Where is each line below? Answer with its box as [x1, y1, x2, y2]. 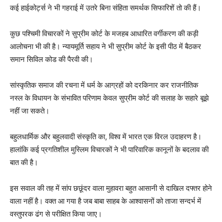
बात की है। [10, 158, 38, 167]
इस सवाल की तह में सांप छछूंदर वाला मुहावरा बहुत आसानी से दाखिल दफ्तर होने [10, 183, 212, 193]
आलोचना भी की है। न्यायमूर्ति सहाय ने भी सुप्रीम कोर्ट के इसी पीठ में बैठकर [10, 42, 201, 52]
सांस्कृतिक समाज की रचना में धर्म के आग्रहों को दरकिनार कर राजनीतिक [10, 80, 198, 90]
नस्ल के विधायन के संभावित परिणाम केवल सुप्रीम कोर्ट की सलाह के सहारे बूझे [10, 93, 209, 103]
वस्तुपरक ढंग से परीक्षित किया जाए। [10, 209, 102, 219]
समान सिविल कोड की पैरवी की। [10, 55, 93, 64]
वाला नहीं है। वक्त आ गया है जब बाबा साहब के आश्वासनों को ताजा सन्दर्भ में [10, 196, 201, 206]
